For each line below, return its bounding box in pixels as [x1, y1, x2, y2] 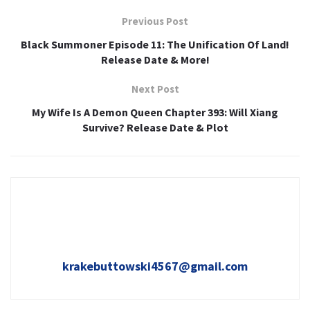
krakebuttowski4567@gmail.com [62, 257, 248, 274]
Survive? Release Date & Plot [82, 120, 228, 134]
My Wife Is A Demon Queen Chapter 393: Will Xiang [32, 104, 278, 119]
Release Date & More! [100, 52, 210, 66]
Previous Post [122, 14, 188, 28]
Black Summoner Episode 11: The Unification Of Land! [21, 37, 289, 51]
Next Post [131, 82, 179, 95]
